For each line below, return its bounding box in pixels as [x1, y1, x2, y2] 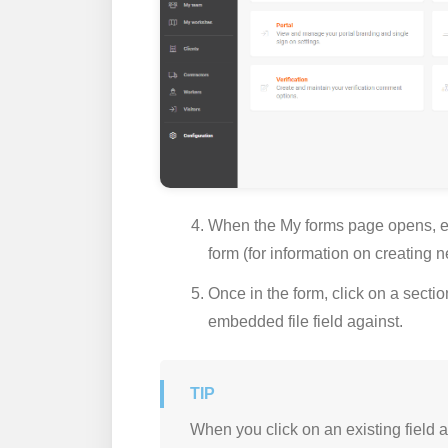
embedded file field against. [208, 313, 403, 331]
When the [208, 217, 280, 235]
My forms [280, 217, 344, 235]
